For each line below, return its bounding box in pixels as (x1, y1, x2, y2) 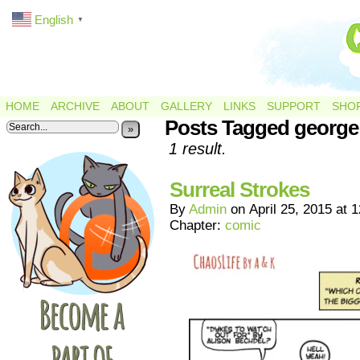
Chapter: (170, 218, 225, 233)
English (35, 12, 73, 27)
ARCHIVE (51, 100, 100, 112)
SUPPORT (267, 100, 321, 112)
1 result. (169, 140, 227, 157)
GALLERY (161, 100, 212, 112)
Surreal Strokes (170, 178, 309, 202)
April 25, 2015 (249, 202, 332, 217)
